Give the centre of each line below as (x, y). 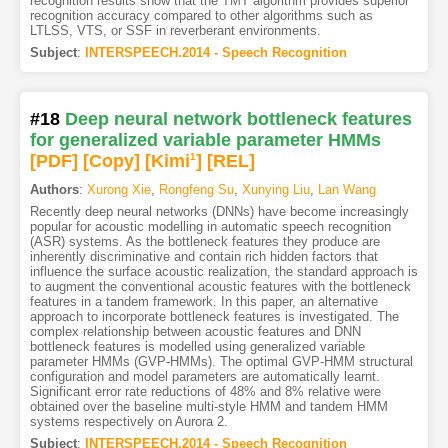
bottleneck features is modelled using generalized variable (197, 347)
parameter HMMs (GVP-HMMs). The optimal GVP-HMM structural (221, 362)
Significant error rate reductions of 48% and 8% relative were (205, 392)
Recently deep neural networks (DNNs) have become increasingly (219, 212)
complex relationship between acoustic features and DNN (195, 332)
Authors (54, 190)
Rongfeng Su (196, 190)
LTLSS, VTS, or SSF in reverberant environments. (175, 31)
